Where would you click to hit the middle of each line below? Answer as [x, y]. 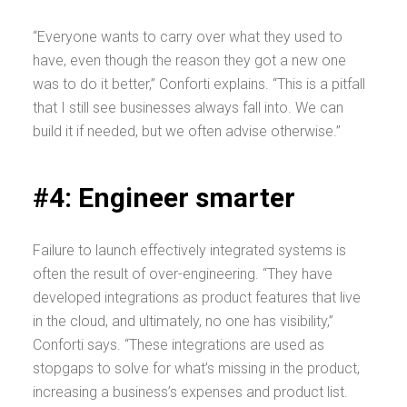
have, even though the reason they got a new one [189, 60]
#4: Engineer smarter [167, 198]
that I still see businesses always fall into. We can [188, 108]
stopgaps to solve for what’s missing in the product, [196, 368]
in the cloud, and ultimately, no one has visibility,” [183, 321]
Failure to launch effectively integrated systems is [189, 250]
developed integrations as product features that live [197, 298]
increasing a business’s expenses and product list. [190, 392]
